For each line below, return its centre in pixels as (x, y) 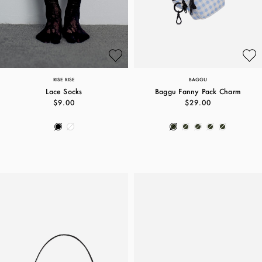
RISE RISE (64, 80)
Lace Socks (64, 92)
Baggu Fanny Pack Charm (198, 92)
